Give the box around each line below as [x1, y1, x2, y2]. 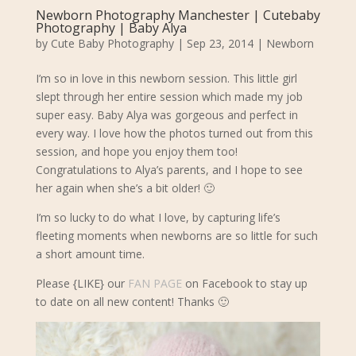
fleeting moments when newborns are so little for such [35, 227, 318, 243]
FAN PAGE [127, 275, 182, 291]
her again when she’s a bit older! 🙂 [35, 180, 215, 195]
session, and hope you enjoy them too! [35, 143, 238, 159]
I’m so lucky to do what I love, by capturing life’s [35, 209, 281, 225]
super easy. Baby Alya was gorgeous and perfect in [35, 106, 298, 122]
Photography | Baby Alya [35, 18, 187, 37]
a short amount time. [35, 246, 145, 261]
